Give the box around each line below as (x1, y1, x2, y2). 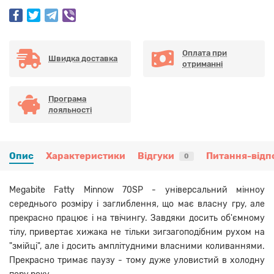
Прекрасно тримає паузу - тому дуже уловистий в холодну (9, 255, 265, 266)
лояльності (48, 105, 92, 115)
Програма (48, 94, 86, 104)
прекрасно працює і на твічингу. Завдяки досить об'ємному (9, 213, 265, 224)
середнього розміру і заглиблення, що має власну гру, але (9, 199, 265, 210)
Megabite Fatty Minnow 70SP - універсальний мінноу (9, 185, 265, 196)
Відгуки (138, 150, 174, 162)
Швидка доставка (48, 54, 118, 64)
